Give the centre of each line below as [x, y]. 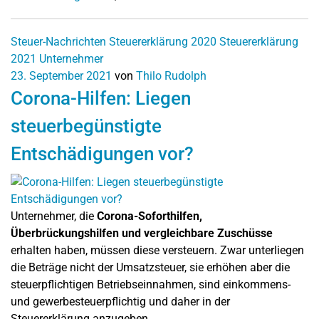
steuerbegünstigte [86, 126]
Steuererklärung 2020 [163, 41]
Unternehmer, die [54, 216]
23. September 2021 [61, 75]
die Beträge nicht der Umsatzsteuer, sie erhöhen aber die [150, 267]
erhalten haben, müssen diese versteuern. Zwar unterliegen [157, 250]
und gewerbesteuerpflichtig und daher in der [120, 301]
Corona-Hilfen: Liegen [101, 98]
